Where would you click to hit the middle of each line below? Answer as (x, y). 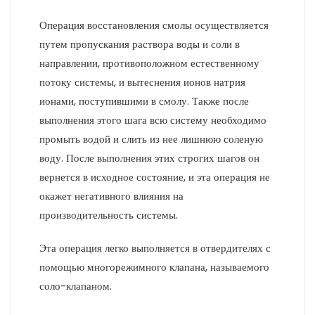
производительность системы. (109, 215)
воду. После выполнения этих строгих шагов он (149, 158)
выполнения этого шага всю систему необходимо (153, 120)
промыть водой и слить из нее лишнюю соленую (151, 139)
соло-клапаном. (76, 286)
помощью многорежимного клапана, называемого (154, 267)
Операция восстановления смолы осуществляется (154, 25)
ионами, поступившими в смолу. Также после (144, 101)
